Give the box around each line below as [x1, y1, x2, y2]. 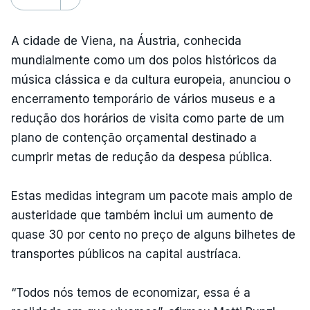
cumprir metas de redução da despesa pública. [11, 149, 272, 164]
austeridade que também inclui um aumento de [11, 208, 273, 222]
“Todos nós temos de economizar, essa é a [11, 285, 250, 300]
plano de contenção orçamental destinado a [11, 130, 257, 145]
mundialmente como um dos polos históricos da [11, 53, 277, 67]
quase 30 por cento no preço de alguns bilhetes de [11, 227, 295, 241]
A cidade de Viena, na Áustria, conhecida [11, 33, 241, 48]
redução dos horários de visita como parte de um [11, 111, 284, 125]
